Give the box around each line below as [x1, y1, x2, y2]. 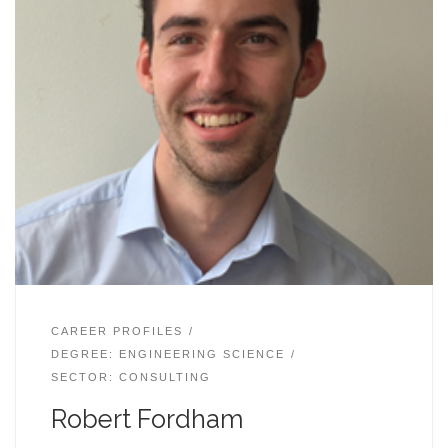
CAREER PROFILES [50, 324, 183, 337]
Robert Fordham [50, 403, 244, 434]
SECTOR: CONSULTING [50, 370, 211, 383]
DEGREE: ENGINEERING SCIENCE [50, 347, 285, 360]
